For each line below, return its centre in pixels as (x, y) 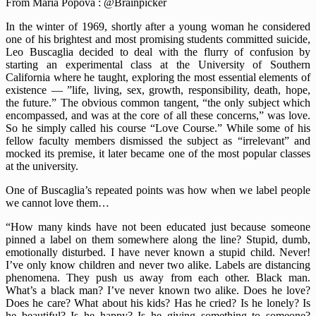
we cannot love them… (57, 202)
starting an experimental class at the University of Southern (158, 64)
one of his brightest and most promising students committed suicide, (158, 39)
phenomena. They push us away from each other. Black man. (158, 277)
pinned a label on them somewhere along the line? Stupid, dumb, (158, 239)
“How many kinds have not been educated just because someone (158, 226)
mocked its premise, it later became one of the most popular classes (158, 153)
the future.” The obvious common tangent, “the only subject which (158, 102)
